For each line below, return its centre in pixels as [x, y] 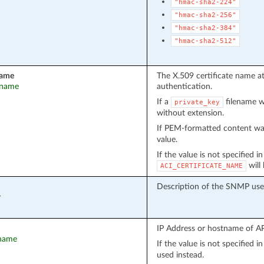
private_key [197, 102]
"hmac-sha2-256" [205, 15]
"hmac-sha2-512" [205, 41]
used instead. [180, 255]
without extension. [190, 113]
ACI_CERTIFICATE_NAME [201, 166]
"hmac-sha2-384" [205, 28]
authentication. [184, 86]
